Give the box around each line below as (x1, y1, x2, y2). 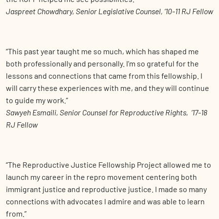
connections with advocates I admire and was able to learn (6, 197, 205, 206)
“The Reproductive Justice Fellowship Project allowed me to (6, 160, 211, 170)
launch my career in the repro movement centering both (6, 172, 197, 182)
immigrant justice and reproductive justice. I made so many (6, 184, 207, 194)
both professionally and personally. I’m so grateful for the (6, 59, 199, 68)
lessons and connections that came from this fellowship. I (6, 71, 202, 81)
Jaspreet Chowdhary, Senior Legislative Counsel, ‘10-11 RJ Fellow (6, 6, 213, 16)
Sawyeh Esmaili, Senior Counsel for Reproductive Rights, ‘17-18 (6, 108, 207, 117)
